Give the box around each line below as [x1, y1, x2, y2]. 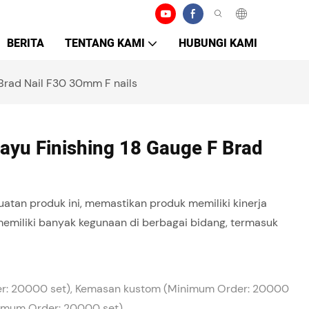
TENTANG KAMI [65, 35, 145, 52]
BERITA [7, 35, 44, 52]
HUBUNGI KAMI [179, 35, 257, 52]
